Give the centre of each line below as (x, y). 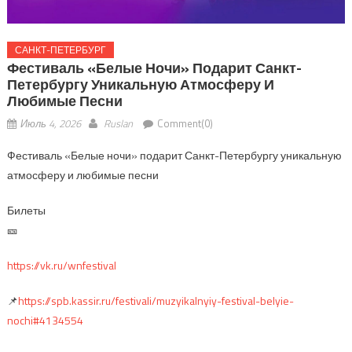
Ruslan (118, 124)
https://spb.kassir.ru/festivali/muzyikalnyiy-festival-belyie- (156, 301)
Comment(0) (185, 124)
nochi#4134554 (45, 321)
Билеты (26, 211)
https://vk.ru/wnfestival (61, 266)
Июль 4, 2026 (50, 124)
